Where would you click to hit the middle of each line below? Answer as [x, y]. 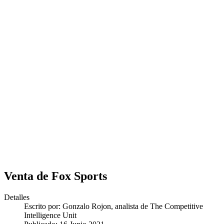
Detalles [17, 197]
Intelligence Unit [50, 215]
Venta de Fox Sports [55, 176]
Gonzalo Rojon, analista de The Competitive [133, 206]
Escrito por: [43, 206]
